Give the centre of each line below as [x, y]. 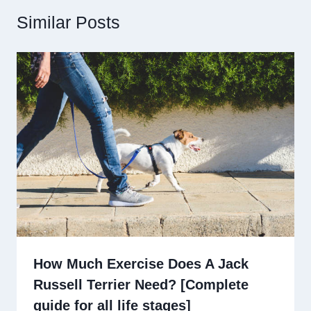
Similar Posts [68, 22]
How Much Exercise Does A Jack [141, 264]
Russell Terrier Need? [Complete [141, 285]
